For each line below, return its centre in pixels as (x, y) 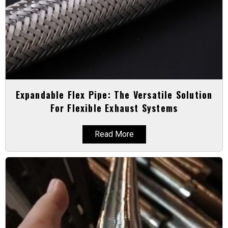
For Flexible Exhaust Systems (114, 108)
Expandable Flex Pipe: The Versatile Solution (114, 94)
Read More (114, 134)
